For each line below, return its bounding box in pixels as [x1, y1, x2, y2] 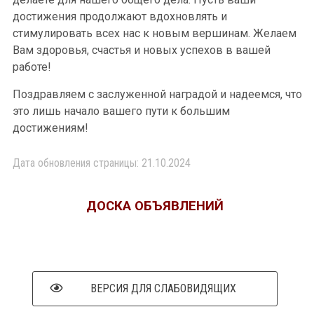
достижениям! [13, 121, 88, 135]
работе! [13, 60, 51, 74]
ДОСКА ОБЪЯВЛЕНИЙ [86, 198, 224, 214]
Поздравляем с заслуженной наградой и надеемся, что [13, 87, 302, 101]
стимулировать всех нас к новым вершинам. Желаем [13, 27, 296, 41]
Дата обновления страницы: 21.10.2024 [13, 156, 191, 170]
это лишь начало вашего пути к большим [13, 104, 230, 118]
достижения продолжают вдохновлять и [13, 10, 227, 24]
